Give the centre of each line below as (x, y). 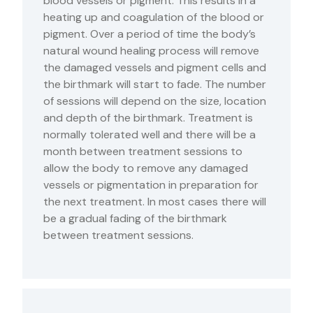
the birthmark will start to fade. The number (155, 85)
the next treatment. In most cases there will (155, 202)
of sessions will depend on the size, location (155, 101)
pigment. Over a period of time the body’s (150, 34)
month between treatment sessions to (143, 152)
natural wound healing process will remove (151, 51)
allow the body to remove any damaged (146, 168)
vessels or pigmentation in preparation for (151, 185)
